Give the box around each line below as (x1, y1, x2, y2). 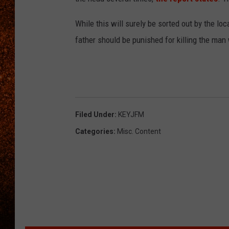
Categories (75, 127, 113, 136)
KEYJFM (118, 110, 144, 119)
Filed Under (75, 110, 114, 119)
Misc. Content (117, 127, 161, 136)
